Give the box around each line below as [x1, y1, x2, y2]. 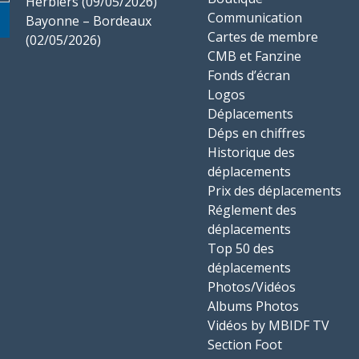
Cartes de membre [208, 28, 318, 46]
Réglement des [208, 201, 296, 219]
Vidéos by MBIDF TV [208, 317, 329, 334]
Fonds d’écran [208, 67, 290, 84]
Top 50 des [208, 240, 274, 257]
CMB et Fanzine [208, 47, 301, 65]
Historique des [208, 143, 295, 161]
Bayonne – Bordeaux [25, 12, 151, 30]
